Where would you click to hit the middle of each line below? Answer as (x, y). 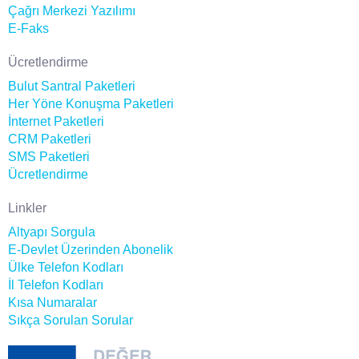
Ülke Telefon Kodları (66, 267)
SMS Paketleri (49, 156)
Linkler (27, 208)
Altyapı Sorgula (52, 232)
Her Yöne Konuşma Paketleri (91, 103)
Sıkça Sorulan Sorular (71, 320)
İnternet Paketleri (56, 121)
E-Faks (28, 28)
